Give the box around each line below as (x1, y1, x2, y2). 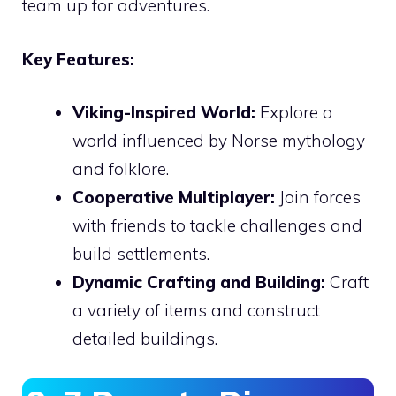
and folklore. (72, 158, 169, 180)
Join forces (275, 187, 361, 209)
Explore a (255, 102, 333, 124)
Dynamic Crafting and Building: (72, 271, 325, 293)
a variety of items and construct (72, 300, 320, 322)
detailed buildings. (72, 328, 217, 350)
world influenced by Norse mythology (72, 130, 365, 152)
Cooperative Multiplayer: (72, 187, 275, 209)
